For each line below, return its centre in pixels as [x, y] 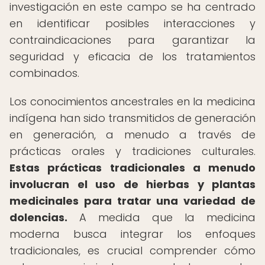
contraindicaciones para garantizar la [132, 40]
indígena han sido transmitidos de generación [132, 118]
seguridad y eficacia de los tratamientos [132, 56]
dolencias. [38, 217]
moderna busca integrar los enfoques [132, 234]
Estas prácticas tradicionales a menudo [132, 168]
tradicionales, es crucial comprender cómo [132, 251]
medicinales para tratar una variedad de [132, 201]
